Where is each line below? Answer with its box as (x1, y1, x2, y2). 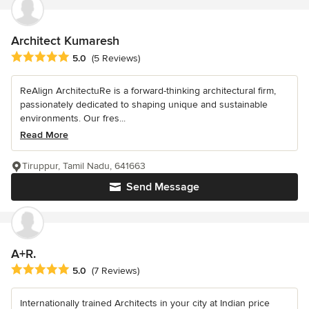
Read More (20, 128, 68, 141)
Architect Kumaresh (11, 33, 119, 49)
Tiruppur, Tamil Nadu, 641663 (22, 159, 146, 172)
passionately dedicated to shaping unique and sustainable (20, 98, 268, 110)
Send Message (126, 179, 199, 194)
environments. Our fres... (20, 112, 126, 124)
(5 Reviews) (92, 52, 140, 64)
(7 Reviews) (92, 264, 139, 277)
